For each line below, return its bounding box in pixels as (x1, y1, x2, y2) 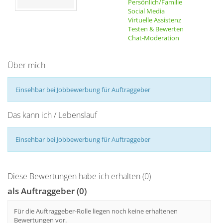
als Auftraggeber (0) (7, 185, 87, 197)
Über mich (7, 60, 45, 71)
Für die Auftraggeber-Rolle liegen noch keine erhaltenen (14, 207, 178, 216)
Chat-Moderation (128, 33, 179, 42)
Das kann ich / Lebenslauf (7, 110, 97, 120)
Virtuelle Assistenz (128, 15, 181, 24)
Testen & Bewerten (128, 24, 184, 33)
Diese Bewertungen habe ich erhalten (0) (7, 171, 151, 182)
